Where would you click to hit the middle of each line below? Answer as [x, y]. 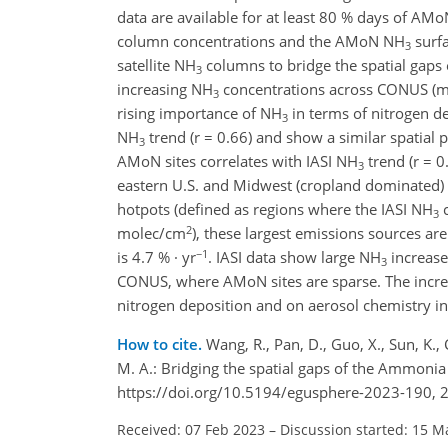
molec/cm [151, 233]
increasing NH [165, 89]
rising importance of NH [199, 113]
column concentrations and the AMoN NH [261, 41]
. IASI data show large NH [294, 257]
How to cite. [161, 344]
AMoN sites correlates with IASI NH [237, 161]
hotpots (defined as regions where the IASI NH [275, 209]
